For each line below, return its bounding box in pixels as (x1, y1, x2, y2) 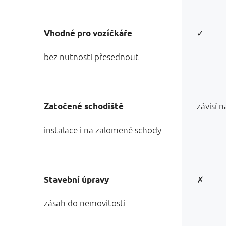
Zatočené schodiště (44, 101, 124, 111)
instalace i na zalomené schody (44, 124, 161, 135)
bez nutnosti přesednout (44, 51, 139, 62)
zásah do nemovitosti (44, 197, 126, 208)
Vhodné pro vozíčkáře (44, 28, 132, 38)
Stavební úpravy (44, 174, 109, 185)
